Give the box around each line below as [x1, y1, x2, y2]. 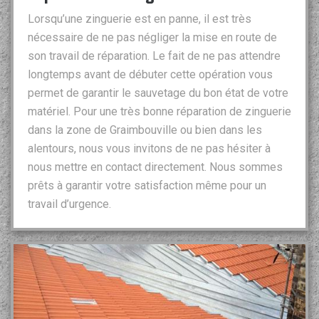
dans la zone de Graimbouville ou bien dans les [28, 123, 262, 137]
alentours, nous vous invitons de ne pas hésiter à [28, 142, 271, 156]
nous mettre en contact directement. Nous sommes [28, 160, 283, 174]
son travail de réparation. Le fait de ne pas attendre [28, 49, 281, 63]
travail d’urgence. [28, 197, 111, 211]
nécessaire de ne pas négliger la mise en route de [28, 31, 277, 45]
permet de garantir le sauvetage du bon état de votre [28, 86, 288, 100]
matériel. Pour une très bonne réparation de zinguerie [28, 105, 291, 119]
